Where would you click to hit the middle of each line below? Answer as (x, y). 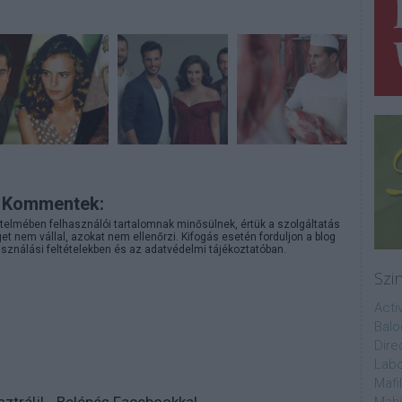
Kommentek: (53, 204)
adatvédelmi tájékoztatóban (214, 249)
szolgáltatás (309, 224)
